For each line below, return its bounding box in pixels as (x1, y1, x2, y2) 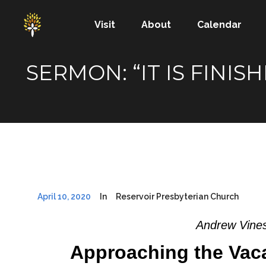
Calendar (197, 19, 242, 30)
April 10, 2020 (37, 192, 91, 201)
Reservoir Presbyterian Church (116, 192, 239, 201)
